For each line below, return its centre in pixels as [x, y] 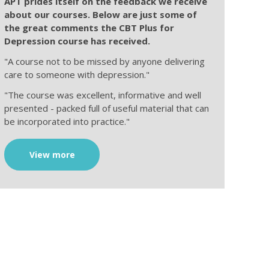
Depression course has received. [77, 41]
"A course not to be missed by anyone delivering [105, 61]
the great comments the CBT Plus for [89, 27]
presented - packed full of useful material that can [107, 108]
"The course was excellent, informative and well [103, 95]
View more [52, 154]
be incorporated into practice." [67, 121]
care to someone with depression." [77, 74]
